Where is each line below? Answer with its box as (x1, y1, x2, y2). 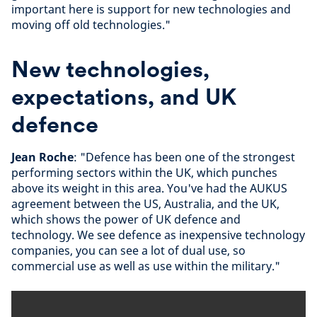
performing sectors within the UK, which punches (11, 165, 277, 180)
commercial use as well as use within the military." (11, 258, 280, 274)
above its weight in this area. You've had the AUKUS (11, 180, 287, 196)
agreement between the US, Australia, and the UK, (11, 196, 279, 212)
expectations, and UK (11, 83, 236, 110)
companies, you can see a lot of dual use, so (11, 243, 246, 258)
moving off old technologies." (11, 17, 171, 33)
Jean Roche (11, 149, 74, 165)
